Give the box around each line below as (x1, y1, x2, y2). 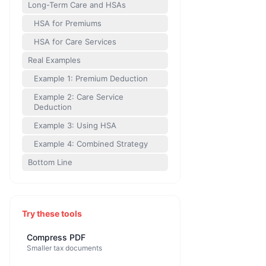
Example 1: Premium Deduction (34, 74, 148, 83)
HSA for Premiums (34, 18, 102, 28)
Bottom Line (28, 157, 72, 167)
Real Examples (28, 55, 81, 65)
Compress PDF (27, 232, 85, 242)
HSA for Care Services (34, 37, 116, 46)
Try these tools (22, 208, 82, 218)
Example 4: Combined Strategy (34, 139, 148, 148)
